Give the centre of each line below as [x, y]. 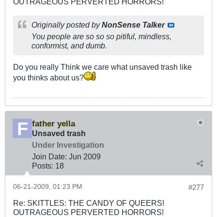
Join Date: [49, 157]
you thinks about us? [48, 78]
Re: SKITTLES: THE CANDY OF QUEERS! [89, 203]
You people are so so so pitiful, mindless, [101, 37]
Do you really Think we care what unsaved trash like [102, 67]
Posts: [43, 166]
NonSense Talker [133, 25]
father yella [54, 124]
